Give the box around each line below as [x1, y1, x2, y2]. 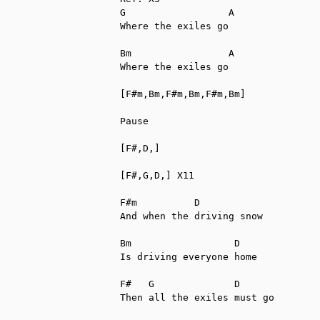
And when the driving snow [120, 210, 263, 221]
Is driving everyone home [120, 251, 257, 262]
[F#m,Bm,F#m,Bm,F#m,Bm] [120, 88, 246, 99]
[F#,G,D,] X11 [120, 169, 194, 181]
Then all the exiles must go [120, 291, 274, 303]
